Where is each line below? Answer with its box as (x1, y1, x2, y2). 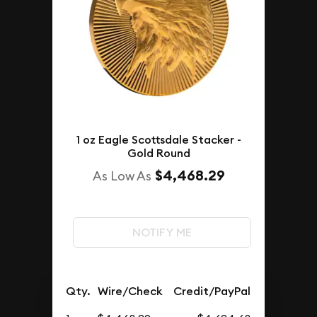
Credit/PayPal (173, 284, 251, 299)
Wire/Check (98, 284, 163, 299)
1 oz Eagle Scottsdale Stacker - (76, 132, 241, 148)
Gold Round (127, 146, 190, 161)
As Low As (92, 168, 151, 185)
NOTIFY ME (132, 224, 192, 240)
